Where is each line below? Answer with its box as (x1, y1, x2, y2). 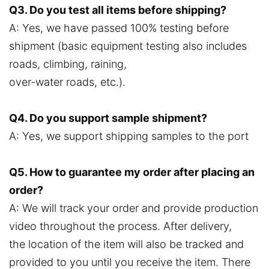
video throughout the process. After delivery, (9, 220, 232, 233)
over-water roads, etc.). (9, 76, 125, 89)
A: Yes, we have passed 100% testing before (9, 22, 229, 35)
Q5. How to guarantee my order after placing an (9, 166, 255, 179)
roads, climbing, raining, (9, 58, 127, 71)
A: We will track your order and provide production (9, 202, 258, 215)
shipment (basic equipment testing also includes (9, 40, 247, 53)
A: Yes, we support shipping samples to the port (9, 130, 249, 143)
